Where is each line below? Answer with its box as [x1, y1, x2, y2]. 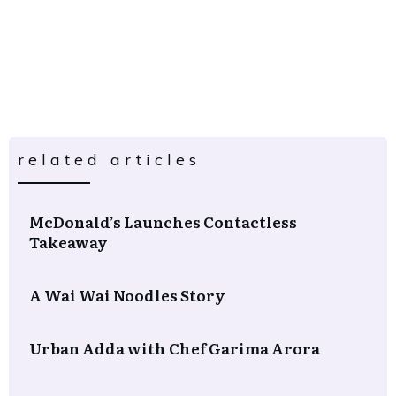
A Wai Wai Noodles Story [29, 283, 225, 306]
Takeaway [29, 230, 108, 253]
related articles [18, 148, 201, 170]
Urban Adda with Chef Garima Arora [29, 336, 320, 359]
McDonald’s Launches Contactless [29, 209, 297, 232]
